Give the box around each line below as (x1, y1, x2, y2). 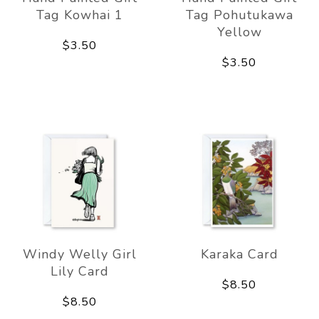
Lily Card (51, 262, 109, 280)
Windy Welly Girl (23, 245, 137, 263)
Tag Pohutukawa (185, 6, 293, 23)
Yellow (216, 23, 262, 41)
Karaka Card (200, 245, 278, 263)
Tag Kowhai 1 (36, 6, 123, 23)
